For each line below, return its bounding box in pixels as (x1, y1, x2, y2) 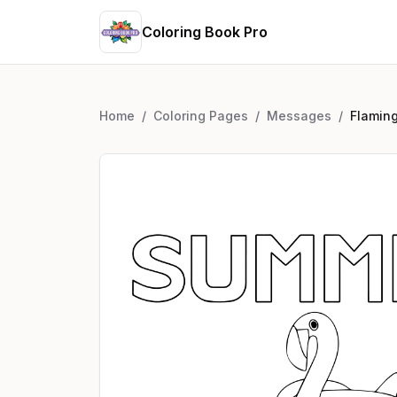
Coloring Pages (153, 108, 248, 123)
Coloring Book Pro (142, 23, 268, 41)
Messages (267, 108, 331, 123)
